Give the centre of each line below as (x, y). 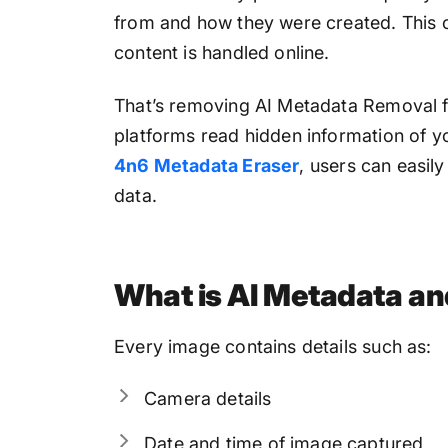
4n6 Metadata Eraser (207, 165)
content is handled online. (222, 53)
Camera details (208, 399)
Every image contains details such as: (273, 346)
